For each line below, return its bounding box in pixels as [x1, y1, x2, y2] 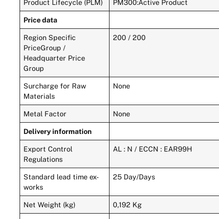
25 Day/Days [113, 172, 155, 181]
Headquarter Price [23, 53, 86, 62]
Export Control [23, 144, 73, 153]
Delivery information [23, 127, 92, 135]
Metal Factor [23, 109, 67, 118]
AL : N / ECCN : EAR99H [113, 144, 193, 153]
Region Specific [23, 33, 76, 42]
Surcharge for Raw [23, 81, 87, 90]
